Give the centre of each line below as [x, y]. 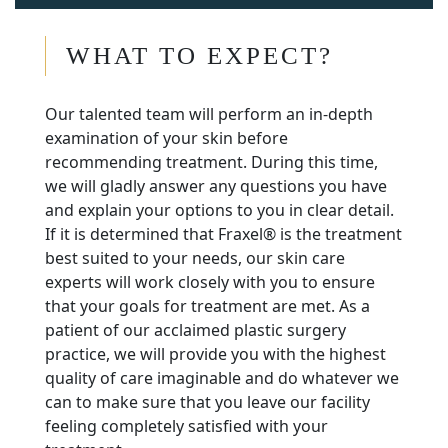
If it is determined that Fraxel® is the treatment [223, 234]
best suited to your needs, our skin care [195, 258]
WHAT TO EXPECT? [199, 56]
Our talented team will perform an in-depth [209, 114]
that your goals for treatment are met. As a [207, 306]
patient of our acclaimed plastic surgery [195, 330]
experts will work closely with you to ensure [210, 282]
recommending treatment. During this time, [211, 162]
